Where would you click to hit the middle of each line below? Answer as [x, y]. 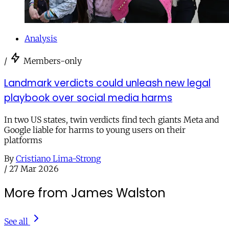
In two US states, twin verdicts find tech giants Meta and [111, 120]
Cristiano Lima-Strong [58, 159]
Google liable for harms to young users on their [95, 130]
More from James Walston [85, 193]
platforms [23, 140]
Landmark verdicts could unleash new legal [107, 83]
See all [16, 222]
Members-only [53, 61]
